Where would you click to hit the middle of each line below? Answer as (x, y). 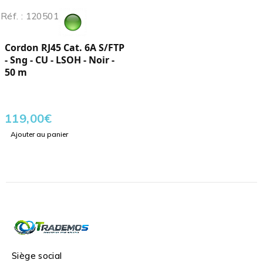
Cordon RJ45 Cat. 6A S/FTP (65, 48)
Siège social (37, 256)
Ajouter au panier (39, 134)
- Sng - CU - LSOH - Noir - (60, 60)
